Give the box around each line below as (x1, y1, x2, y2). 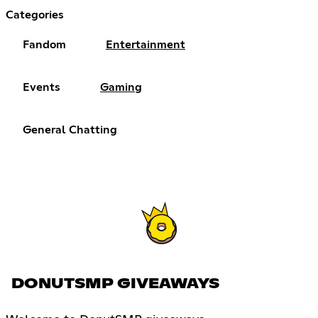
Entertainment (106, 38, 185, 50)
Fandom (23, 38, 66, 50)
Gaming (100, 81, 142, 93)
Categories (6, 9, 64, 21)
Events (23, 81, 60, 93)
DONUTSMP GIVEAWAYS (11, 277, 219, 292)
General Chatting (23, 124, 117, 136)
